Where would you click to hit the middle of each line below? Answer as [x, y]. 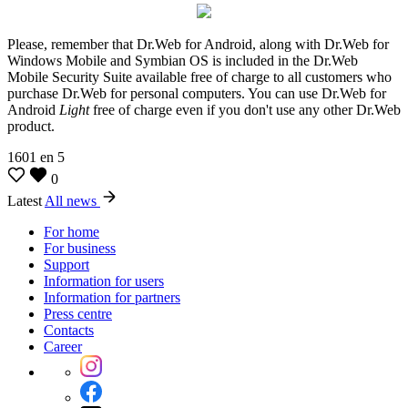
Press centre [78, 313]
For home [71, 231]
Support [66, 264]
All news [72, 200]
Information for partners [112, 297]
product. [31, 126]
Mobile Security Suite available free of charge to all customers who [199, 76]
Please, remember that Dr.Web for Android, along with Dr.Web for [198, 44]
